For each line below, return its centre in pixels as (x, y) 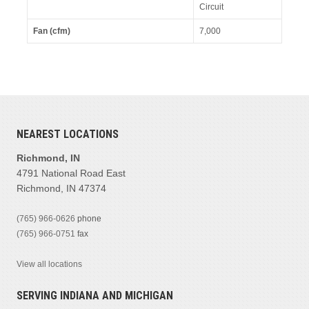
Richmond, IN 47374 (61, 188)
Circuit (211, 7)
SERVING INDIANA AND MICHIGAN (94, 295)
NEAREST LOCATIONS (67, 134)
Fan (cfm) (51, 31)
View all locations (49, 264)
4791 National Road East (71, 173)
